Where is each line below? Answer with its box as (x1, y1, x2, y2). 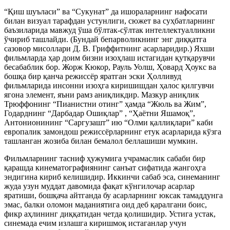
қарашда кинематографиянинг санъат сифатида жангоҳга (4, 163, 206, 172)
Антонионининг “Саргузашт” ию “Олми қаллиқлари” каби (4, 118, 213, 127)
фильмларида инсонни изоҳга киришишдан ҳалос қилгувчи (4, 81, 214, 90)
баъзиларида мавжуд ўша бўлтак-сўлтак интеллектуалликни (4, 26, 215, 34)
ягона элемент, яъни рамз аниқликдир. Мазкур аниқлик (4, 90, 199, 99)
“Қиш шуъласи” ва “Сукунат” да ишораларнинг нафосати (4, 7, 207, 16)
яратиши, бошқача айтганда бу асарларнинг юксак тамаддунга (4, 191, 223, 200)
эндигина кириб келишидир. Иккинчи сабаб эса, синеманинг (4, 172, 220, 181)
